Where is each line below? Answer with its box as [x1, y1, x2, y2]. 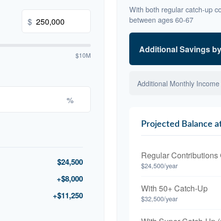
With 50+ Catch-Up [141, 183, 208, 194]
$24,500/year [141, 161, 178, 171]
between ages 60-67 [129, 14, 193, 25]
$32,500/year [141, 194, 178, 204]
